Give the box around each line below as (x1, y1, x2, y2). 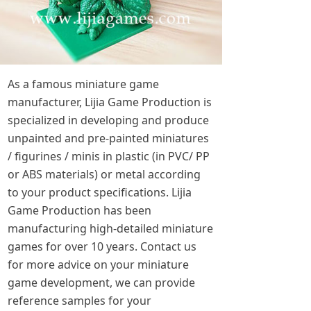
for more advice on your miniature (8, 257, 189, 272)
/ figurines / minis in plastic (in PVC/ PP (8, 149, 210, 164)
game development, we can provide (8, 275, 195, 290)
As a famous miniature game (8, 76, 159, 92)
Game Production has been (8, 203, 151, 218)
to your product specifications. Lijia (8, 185, 192, 200)
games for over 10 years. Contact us (8, 239, 196, 254)
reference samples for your (8, 293, 151, 308)
